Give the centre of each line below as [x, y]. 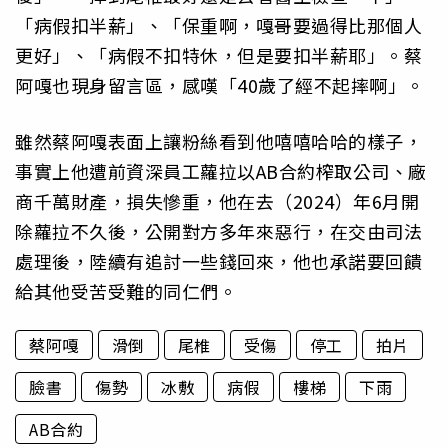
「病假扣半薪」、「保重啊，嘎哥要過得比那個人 [218, 24]
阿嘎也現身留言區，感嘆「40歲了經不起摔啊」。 [220, 84]
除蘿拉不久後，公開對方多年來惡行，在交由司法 [218, 231]
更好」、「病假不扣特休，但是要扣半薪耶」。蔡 [218, 54]
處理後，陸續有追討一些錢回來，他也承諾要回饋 [218, 261]
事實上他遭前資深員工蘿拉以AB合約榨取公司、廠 [221, 171]
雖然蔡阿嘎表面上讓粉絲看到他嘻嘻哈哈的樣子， [218, 141]
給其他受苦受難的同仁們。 [126, 291]
